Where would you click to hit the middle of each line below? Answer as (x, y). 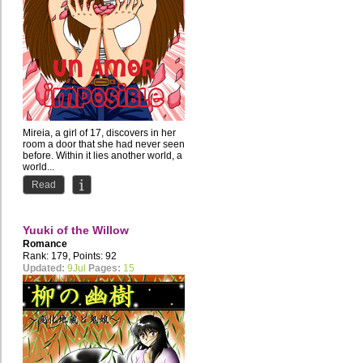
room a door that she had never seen (104, 145)
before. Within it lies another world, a (102, 156)
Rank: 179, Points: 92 (70, 256)
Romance (45, 244)
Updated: (44, 269)
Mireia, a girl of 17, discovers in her (99, 133)
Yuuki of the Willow (76, 231)
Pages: (105, 269)
